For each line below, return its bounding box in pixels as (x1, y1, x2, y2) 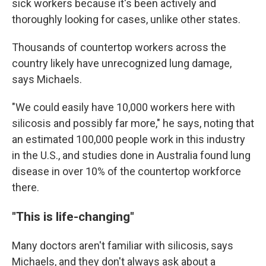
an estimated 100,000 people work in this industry (12, 133, 245, 145)
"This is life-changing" (12, 209, 134, 224)
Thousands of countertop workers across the (12, 41, 226, 53)
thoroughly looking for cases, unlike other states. (12, 13, 240, 26)
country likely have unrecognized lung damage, (12, 57, 232, 69)
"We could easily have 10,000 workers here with (12, 101, 235, 113)
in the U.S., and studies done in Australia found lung (12, 149, 251, 161)
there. (12, 181, 39, 194)
